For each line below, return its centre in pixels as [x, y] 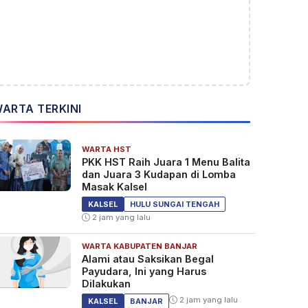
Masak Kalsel [114, 187]
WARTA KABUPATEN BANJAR [139, 246]
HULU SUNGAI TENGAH [174, 205]
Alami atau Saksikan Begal [147, 259]
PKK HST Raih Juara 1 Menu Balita [166, 162]
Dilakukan [106, 284]
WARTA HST [106, 150]
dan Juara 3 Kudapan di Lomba [158, 175]
